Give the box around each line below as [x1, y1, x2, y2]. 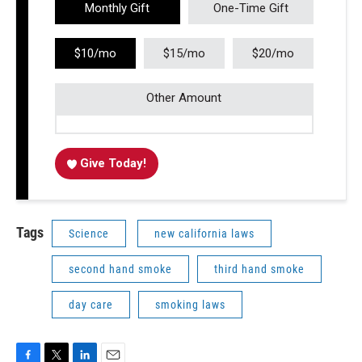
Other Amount [146, 90, 222, 106]
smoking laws [155, 298, 225, 312]
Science [69, 227, 109, 241]
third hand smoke [214, 263, 305, 276]
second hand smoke [69, 263, 172, 276]
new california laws [154, 227, 255, 241]
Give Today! [80, 156, 147, 171]
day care [69, 298, 113, 312]
